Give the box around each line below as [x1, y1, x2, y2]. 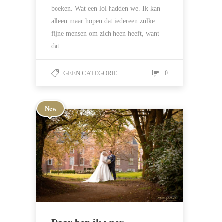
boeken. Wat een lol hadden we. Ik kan [51, 5, 160, 12]
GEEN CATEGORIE [63, 69, 117, 77]
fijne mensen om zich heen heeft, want [51, 30, 159, 37]
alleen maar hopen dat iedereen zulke [51, 17, 155, 25]
